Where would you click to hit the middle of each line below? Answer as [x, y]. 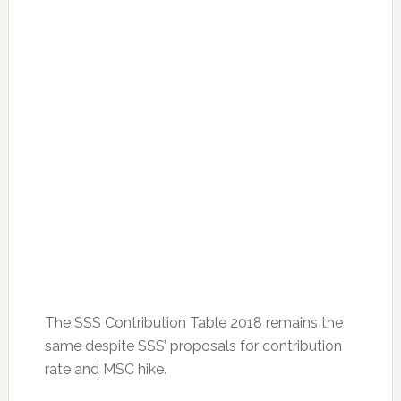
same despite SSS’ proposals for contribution [193, 346]
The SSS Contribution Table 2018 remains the [193, 322]
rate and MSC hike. [105, 369]
